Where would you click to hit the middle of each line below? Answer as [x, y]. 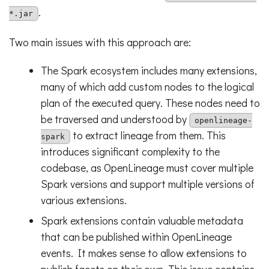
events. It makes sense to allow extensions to [144, 253]
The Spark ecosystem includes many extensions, [149, 70]
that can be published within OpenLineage [136, 237]
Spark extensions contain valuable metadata [142, 221]
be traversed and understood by [115, 119]
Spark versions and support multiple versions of [147, 183]
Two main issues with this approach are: [100, 42]
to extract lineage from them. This [148, 135]
